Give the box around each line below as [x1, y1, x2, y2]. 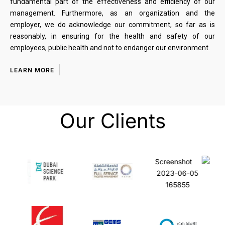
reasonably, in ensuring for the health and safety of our [10, 32, 215, 40]
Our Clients [59, 108, 166, 133]
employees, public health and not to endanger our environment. [10, 43, 210, 52]
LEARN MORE [10, 66, 54, 74]
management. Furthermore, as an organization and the [10, 9, 215, 17]
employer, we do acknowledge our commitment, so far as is [10, 20, 215, 29]
